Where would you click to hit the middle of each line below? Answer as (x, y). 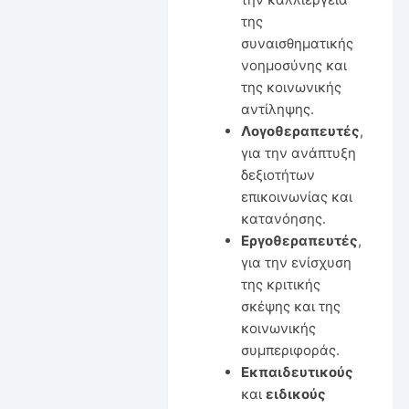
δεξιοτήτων (278, 174)
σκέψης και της (290, 306)
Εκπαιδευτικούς (297, 372)
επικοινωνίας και (296, 196)
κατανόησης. (283, 218)
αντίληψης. (277, 109)
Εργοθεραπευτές (299, 240)
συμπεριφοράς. (290, 350)
